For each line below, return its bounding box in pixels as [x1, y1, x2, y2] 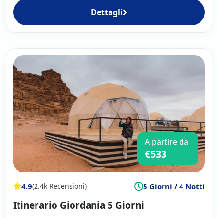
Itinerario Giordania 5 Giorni [13, 199, 144, 212]
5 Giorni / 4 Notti [143, 181, 205, 191]
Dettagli [91, 6, 123, 18]
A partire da [145, 136, 188, 147]
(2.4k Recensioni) [32, 182, 87, 191]
